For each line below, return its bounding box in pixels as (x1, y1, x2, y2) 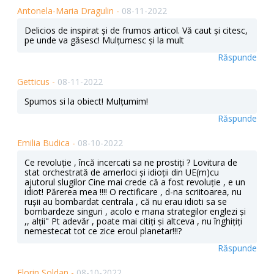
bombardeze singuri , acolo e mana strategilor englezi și (24, 206, 246, 218)
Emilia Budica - (17, 137, 78, 149)
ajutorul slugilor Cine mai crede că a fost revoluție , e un (24, 176, 245, 188)
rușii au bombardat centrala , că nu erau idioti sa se (24, 196, 227, 208)
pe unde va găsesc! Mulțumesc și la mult (24, 34, 184, 46)
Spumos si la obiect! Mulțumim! (24, 95, 148, 108)
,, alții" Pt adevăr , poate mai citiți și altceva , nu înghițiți (24, 215, 242, 228)
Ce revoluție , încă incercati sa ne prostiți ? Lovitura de (24, 157, 237, 169)
